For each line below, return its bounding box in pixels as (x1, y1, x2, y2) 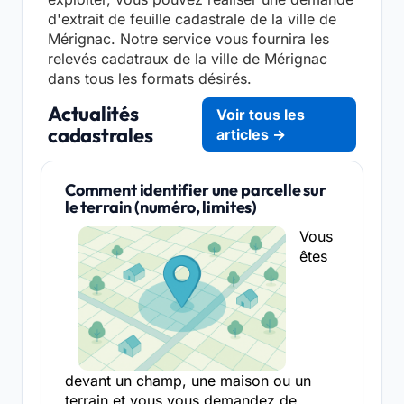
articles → (216, 125, 287, 144)
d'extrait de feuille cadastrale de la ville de (48, 10, 336, 29)
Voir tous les (216, 106, 306, 124)
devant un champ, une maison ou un (65, 372, 311, 390)
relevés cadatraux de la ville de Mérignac (48, 50, 327, 69)
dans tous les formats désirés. (48, 69, 252, 88)
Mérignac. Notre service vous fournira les (48, 30, 329, 49)
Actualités (48, 101, 139, 127)
